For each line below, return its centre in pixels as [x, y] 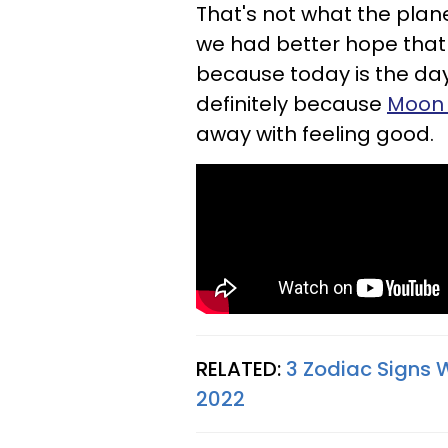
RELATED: [241, 369]
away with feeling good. [315, 134]
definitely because [291, 104]
